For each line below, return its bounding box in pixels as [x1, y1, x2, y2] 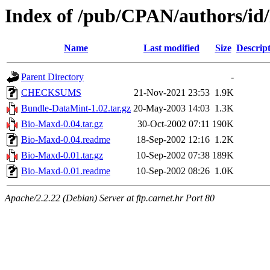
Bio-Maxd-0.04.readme [21, 134, 110, 145]
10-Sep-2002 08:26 [136, 166, 210, 177]
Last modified [143, 43, 199, 54]
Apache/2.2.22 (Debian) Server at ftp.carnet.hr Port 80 [5, 193, 215, 204]
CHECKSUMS [21, 87, 81, 98]
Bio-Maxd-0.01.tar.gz [21, 150, 103, 161]
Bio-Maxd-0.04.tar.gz [21, 119, 103, 130]
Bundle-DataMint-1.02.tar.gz [21, 103, 131, 114]
